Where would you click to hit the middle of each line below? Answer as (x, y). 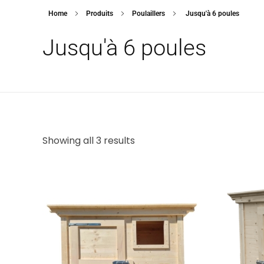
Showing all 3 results (89, 141)
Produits (100, 14)
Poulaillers (148, 14)
